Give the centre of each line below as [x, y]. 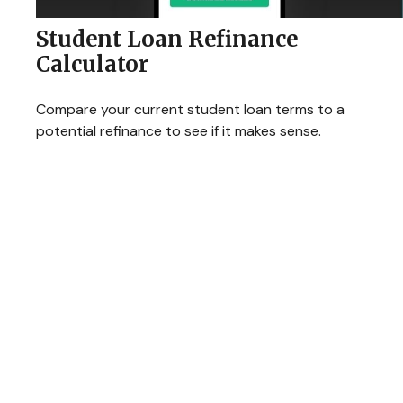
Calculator [92, 64]
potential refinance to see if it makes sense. [179, 130]
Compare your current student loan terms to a [190, 109]
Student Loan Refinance [167, 39]
